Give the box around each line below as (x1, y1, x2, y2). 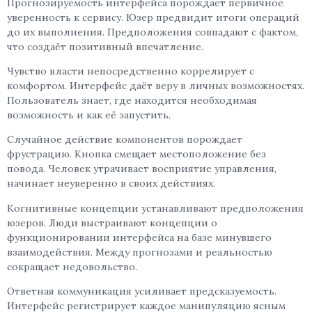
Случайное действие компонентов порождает (7, 133, 242, 146)
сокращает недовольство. (7, 260, 137, 273)
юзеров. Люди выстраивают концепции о (7, 216, 217, 229)
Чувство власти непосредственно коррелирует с (7, 65, 254, 78)
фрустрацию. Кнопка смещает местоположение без (7, 148, 266, 161)
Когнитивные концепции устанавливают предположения (7, 201, 304, 214)
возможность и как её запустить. (7, 109, 171, 122)
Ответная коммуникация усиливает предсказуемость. (7, 285, 276, 298)
